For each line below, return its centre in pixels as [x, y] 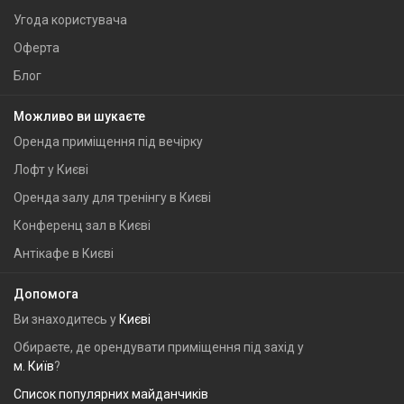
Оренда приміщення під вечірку [108, 142]
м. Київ [34, 366]
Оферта [37, 48]
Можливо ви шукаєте [79, 116]
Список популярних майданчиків [111, 394]
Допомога [46, 294]
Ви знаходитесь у [66, 319]
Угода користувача [70, 20]
